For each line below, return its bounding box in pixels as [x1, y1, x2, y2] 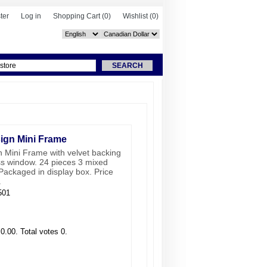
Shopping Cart [53, 12, 102, 20]
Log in [21, 12, 41, 20]
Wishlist [123, 12, 148, 20]
